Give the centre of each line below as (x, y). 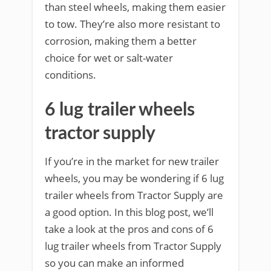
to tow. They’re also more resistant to (132, 24)
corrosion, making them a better (121, 41)
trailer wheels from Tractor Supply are (134, 195)
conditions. (70, 75)
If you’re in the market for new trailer (132, 161)
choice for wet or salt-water (109, 58)
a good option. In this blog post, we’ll (129, 212)
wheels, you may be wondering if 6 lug (134, 178)
